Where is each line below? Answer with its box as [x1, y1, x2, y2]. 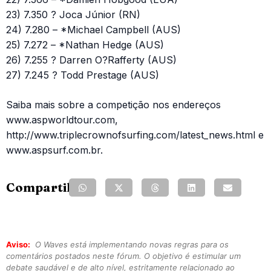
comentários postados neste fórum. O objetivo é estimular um [6, 251, 241, 261]
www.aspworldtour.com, [6, 114, 118, 126]
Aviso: [6, 240, 30, 249]
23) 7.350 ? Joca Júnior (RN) [6, 8, 140, 21]
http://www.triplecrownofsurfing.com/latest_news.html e [6, 129, 264, 141]
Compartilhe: [6, 180, 89, 195]
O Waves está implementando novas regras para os [33, 240, 229, 249]
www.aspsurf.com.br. [6, 144, 103, 156]
